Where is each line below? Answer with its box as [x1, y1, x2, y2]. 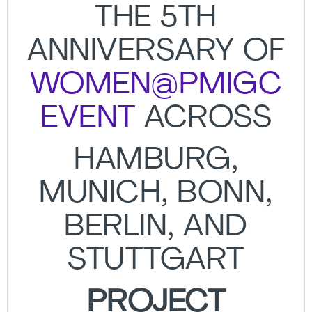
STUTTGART [68, 246, 244, 277]
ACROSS [135, 103, 272, 134]
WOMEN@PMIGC [29, 70, 283, 101]
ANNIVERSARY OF [27, 36, 285, 68]
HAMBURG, [74, 146, 238, 177]
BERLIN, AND [64, 212, 248, 244]
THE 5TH [95, 3, 217, 34]
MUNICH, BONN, [39, 179, 273, 210]
